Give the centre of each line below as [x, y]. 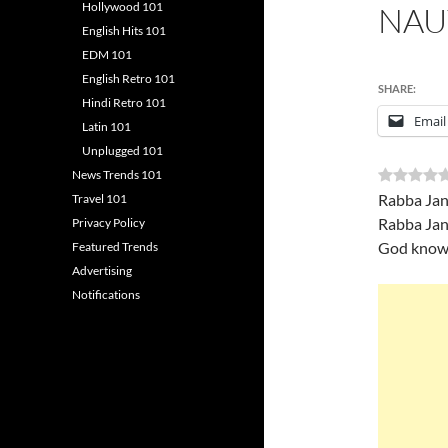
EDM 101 [107, 54]
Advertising [102, 270]
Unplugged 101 [122, 150]
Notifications [106, 294]
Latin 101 [106, 126]
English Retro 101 [128, 78]
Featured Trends [115, 246]
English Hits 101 [124, 30]
